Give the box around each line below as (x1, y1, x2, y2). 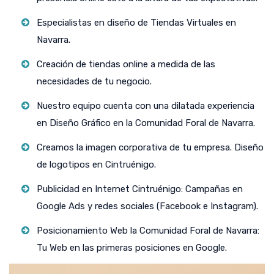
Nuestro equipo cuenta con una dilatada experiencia (37, 100, 254, 111)
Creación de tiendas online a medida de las (37, 59, 215, 70)
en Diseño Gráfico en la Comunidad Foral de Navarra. (37, 117, 255, 128)
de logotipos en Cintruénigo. (37, 159, 156, 170)
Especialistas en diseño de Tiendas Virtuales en (37, 17, 236, 28)
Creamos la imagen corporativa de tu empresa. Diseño (37, 142, 264, 153)
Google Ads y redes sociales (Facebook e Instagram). (37, 201, 258, 212)
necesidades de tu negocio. (37, 76, 152, 87)
